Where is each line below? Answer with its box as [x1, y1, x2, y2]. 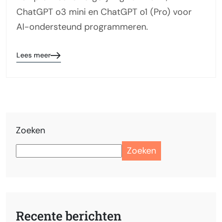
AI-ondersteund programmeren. [16, 21, 148, 33]
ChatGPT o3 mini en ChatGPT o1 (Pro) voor [16, 6, 192, 18]
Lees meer [16, 51, 51, 60]
